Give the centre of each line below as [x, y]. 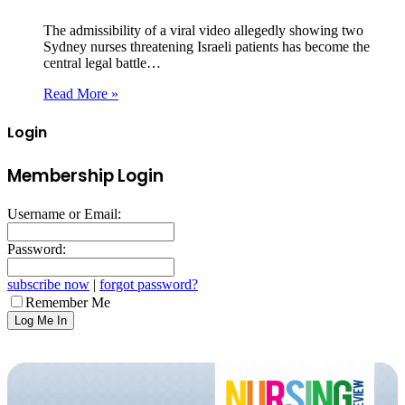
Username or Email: [64, 213]
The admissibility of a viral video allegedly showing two [203, 30]
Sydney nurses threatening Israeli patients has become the [207, 46]
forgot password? [149, 284]
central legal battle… [102, 62]
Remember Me [68, 302]
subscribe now [48, 284]
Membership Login [85, 176]
